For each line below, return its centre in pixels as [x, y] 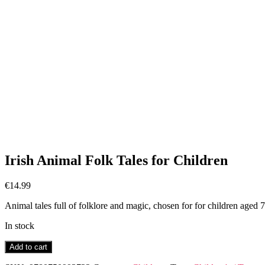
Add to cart [28, 247]
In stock [20, 225]
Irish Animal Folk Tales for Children [116, 160]
